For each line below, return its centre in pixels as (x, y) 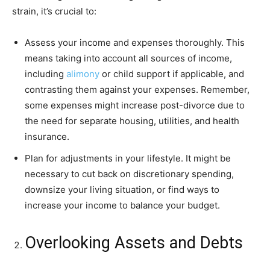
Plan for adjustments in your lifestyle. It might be (128, 159)
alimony (83, 74)
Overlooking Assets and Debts (134, 243)
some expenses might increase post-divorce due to (135, 105)
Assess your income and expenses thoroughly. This (135, 43)
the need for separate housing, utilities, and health (132, 121)
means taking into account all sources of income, (128, 58)
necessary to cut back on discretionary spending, (129, 174)
